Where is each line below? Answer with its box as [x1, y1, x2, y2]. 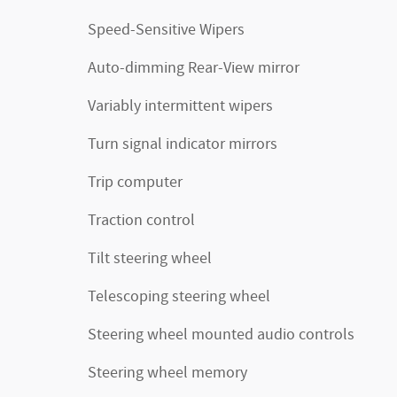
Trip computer [88, 172, 183, 193]
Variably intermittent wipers [88, 96, 273, 117]
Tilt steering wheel [88, 248, 212, 269]
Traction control [88, 210, 195, 231]
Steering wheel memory [88, 362, 247, 384]
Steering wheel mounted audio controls [88, 324, 354, 346]
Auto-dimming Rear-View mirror [88, 58, 300, 79]
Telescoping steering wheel [88, 286, 270, 307]
